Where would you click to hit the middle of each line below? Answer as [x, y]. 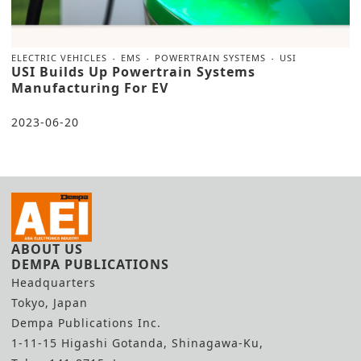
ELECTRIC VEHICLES [59, 58]
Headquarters [54, 283]
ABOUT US [47, 249]
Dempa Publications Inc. [86, 323]
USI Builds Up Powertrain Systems [133, 72]
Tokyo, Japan [50, 303]
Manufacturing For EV [90, 88]
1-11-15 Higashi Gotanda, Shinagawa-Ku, [137, 343]
